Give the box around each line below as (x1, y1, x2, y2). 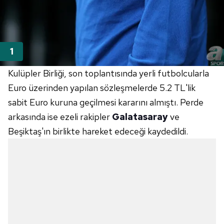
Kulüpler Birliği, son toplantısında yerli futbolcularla (8, 67, 209, 79)
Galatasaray (112, 111, 168, 123)
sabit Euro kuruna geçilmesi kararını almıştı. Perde (8, 96, 203, 108)
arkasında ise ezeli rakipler (8, 111, 112, 123)
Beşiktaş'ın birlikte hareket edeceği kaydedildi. (8, 125, 188, 137)
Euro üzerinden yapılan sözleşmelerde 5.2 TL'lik (8, 82, 195, 94)
